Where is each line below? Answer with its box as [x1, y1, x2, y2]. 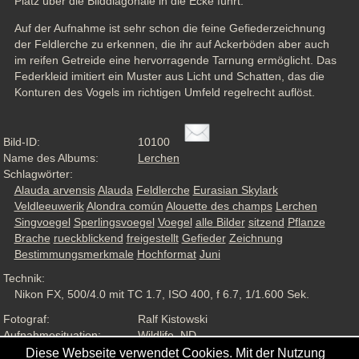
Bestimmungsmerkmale [14, 247, 134, 260]
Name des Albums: [3, 151, 99, 164]
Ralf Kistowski [138, 312, 208, 325]
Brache [14, 231, 50, 244]
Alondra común [86, 199, 163, 212]
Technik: [3, 272, 45, 285]
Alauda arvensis [14, 183, 95, 196]
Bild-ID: [3, 135, 40, 148]
